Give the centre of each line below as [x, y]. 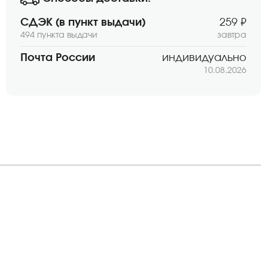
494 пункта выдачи [59, 35]
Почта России [58, 58]
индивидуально [204, 58]
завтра [232, 35]
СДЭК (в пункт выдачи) [83, 23]
